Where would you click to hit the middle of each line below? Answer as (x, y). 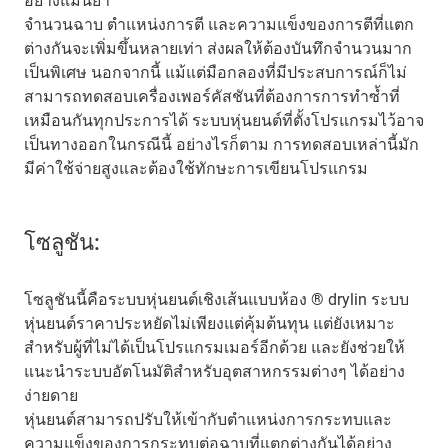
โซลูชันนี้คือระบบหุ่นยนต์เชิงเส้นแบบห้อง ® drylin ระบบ (216, 299)
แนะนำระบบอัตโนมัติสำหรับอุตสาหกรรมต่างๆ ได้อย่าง (214, 371)
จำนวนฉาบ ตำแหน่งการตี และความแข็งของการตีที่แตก (219, 24)
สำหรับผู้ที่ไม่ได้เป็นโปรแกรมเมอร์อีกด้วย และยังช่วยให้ (214, 347)
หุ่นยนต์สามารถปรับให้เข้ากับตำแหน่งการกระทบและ (208, 419)
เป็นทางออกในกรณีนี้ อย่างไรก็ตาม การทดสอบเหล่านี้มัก (221, 144)
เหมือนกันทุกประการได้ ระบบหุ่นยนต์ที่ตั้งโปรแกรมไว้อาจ (224, 120)
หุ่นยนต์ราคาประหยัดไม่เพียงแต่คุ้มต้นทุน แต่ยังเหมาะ (209, 323)
